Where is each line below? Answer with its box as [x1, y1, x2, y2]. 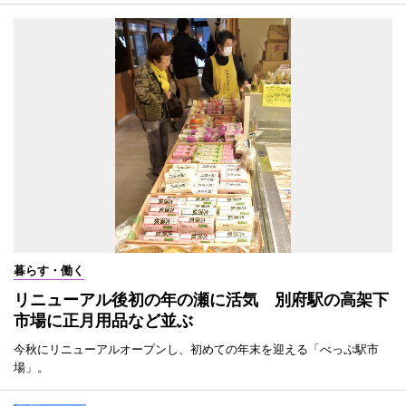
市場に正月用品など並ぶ [14, 311, 193, 331]
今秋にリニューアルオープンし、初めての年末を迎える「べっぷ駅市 [14, 342, 379, 357]
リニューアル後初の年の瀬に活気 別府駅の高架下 [14, 290, 389, 310]
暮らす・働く [14, 263, 84, 278]
